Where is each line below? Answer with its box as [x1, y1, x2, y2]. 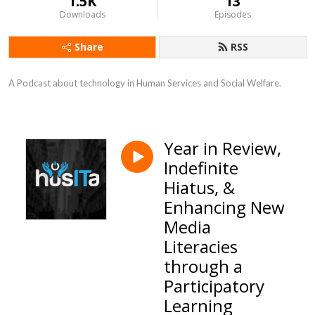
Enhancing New [164, 195, 285, 219]
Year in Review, [164, 136, 281, 160]
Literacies [164, 235, 238, 258]
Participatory [164, 274, 264, 297]
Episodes [214, 8, 251, 20]
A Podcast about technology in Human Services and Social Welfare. [8, 77, 281, 89]
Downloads [59, 8, 105, 20]
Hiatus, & [164, 176, 235, 199]
